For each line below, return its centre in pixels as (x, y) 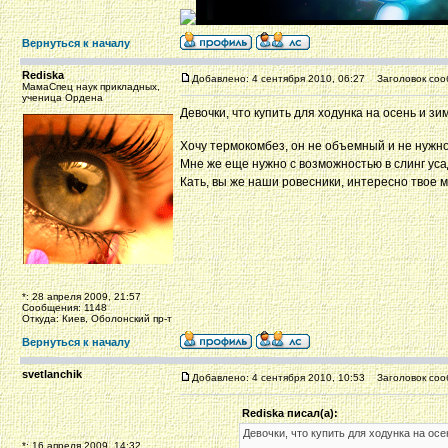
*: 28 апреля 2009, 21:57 (81, 296)
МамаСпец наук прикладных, (91, 86)
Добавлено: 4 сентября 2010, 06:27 (278, 78)
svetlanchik (52, 374)
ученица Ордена (62, 97)
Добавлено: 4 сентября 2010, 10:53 (278, 377)
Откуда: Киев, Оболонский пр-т (97, 318)
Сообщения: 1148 (64, 307)
